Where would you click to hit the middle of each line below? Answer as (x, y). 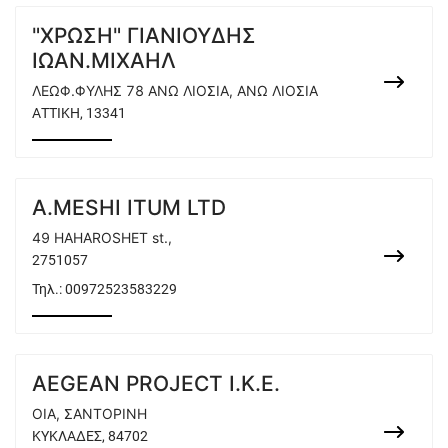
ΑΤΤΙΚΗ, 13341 (79, 113)
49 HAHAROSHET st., (102, 237)
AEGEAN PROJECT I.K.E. (156, 383)
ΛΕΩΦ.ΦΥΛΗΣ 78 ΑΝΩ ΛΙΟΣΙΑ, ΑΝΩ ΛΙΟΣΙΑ (175, 90)
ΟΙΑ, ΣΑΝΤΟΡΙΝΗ (89, 413)
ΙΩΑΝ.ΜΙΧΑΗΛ (104, 60)
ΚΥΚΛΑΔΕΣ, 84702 (90, 436)
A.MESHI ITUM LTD (129, 207)
